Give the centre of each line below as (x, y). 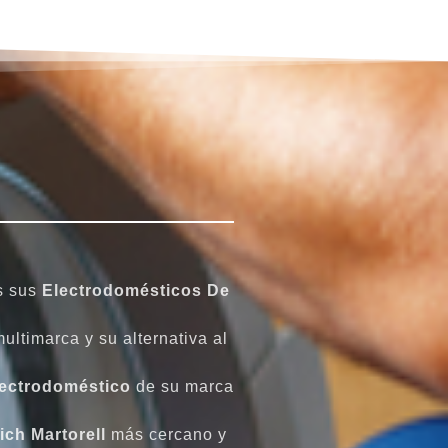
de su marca (184, 386)
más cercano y (166, 434)
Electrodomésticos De (136, 290)
